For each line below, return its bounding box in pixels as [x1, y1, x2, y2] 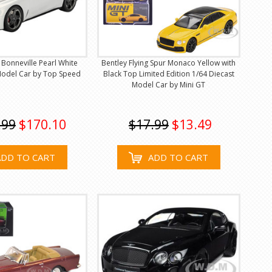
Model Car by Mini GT [132, 80, 206, 90]
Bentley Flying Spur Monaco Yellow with [101, 58, 236, 68]
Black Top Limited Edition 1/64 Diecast [103, 69, 234, 79]
